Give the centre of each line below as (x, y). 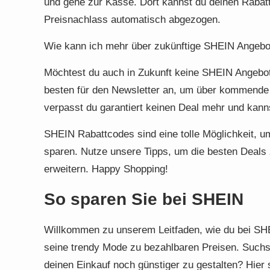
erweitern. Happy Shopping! (106, 169)
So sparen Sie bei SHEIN (144, 199)
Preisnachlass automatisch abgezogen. (132, 20)
